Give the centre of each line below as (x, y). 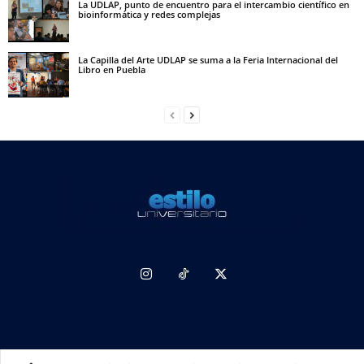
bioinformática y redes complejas (149, 14)
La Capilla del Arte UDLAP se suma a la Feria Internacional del (208, 59)
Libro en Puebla (112, 69)
